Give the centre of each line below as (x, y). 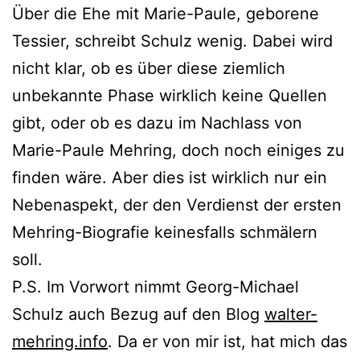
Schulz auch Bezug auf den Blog (138, 314)
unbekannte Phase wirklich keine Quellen (170, 95)
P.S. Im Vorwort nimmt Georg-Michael (155, 286)
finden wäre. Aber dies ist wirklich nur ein (170, 177)
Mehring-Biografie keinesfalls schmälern (165, 232)
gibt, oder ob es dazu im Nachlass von (157, 123)
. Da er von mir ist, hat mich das (227, 341)
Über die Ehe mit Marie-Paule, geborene (166, 13)
